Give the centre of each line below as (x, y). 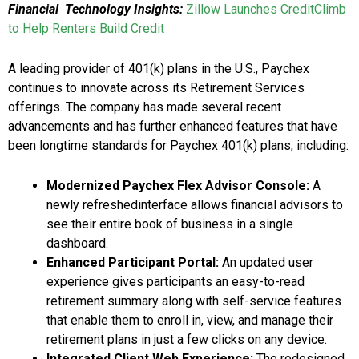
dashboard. (77, 244)
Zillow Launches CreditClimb (266, 10)
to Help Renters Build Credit (86, 29)
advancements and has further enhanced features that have (173, 127)
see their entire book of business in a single (170, 224)
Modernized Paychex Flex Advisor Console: (179, 186)
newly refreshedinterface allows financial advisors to (195, 205)
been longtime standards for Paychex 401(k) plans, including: (178, 146)
